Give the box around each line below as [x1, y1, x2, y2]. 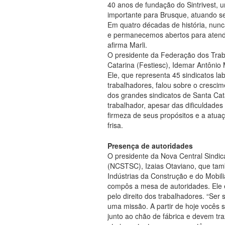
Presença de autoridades [107, 140, 193, 151]
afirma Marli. [107, 39, 147, 50]
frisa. [107, 120, 123, 130]
